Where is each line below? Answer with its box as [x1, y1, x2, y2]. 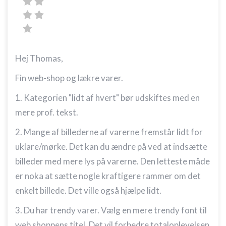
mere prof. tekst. [15, 107, 78, 118]
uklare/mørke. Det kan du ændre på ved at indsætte [15, 141, 207, 152]
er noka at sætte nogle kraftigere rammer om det [15, 171, 201, 181]
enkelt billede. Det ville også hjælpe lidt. [15, 185, 161, 196]
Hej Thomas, [15, 53, 65, 64]
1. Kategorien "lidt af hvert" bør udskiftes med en [15, 92, 200, 103]
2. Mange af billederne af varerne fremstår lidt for [15, 127, 203, 137]
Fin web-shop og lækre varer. [15, 73, 125, 83]
